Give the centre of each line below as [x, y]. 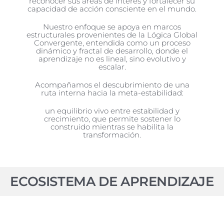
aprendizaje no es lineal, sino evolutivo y [112, 59]
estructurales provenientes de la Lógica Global [112, 35]
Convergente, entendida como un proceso [112, 43]
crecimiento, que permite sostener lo [112, 119]
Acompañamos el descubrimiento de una [112, 85]
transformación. [112, 135]
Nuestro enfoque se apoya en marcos [112, 27]
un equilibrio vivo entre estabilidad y [112, 111]
